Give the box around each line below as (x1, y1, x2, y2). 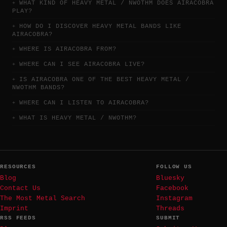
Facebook (156, 184, 188, 192)
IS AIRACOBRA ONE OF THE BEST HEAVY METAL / (19, 76, 190, 84)
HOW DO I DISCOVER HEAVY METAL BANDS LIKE (19, 22, 181, 30)
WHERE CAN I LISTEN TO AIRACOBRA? (19, 99, 149, 106)
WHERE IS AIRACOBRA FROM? (19, 46, 117, 53)
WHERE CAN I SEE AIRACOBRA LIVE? (19, 61, 145, 68)
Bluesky (156, 174, 184, 182)
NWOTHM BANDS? (12, 84, 65, 92)
